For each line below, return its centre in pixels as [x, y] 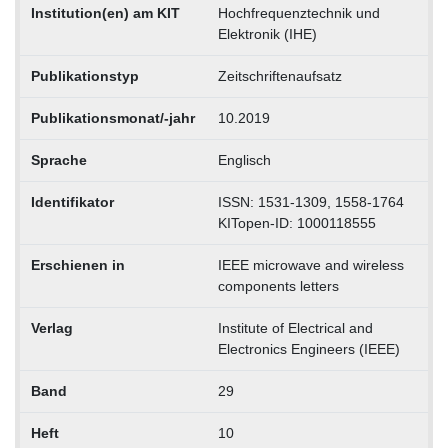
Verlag [51, 327]
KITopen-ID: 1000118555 [296, 222]
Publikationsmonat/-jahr [112, 117]
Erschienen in [77, 264]
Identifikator [72, 201]
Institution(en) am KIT [105, 12]
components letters [278, 285]
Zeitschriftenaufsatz [279, 75]
